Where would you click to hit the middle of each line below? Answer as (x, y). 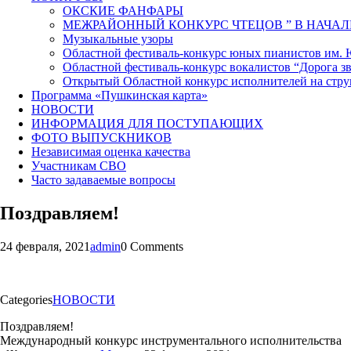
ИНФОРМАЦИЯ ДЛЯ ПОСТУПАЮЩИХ (147, 123)
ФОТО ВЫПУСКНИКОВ (101, 137)
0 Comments (152, 246)
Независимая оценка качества (111, 151)
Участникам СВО (79, 165)
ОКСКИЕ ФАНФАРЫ (123, 10)
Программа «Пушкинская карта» (119, 95)
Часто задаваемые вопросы (103, 179)
